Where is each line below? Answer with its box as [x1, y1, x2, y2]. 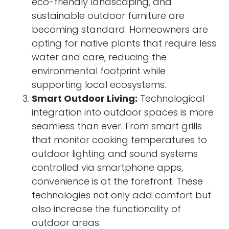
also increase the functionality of [32, 202, 181, 216]
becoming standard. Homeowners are [32, 23, 209, 36]
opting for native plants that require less [32, 37, 217, 50]
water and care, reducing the [32, 51, 167, 64]
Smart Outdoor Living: [32, 92, 138, 105]
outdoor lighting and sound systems [32, 147, 198, 161]
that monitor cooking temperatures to [32, 133, 208, 147]
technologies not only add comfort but [32, 189, 212, 202]
